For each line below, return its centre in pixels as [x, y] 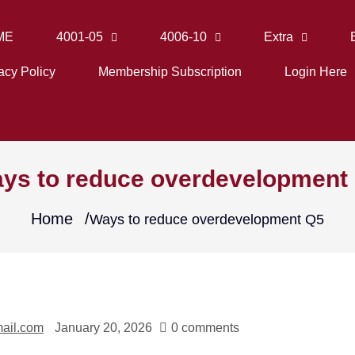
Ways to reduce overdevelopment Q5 [207, 219]
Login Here [315, 72]
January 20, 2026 [103, 328]
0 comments [205, 328]
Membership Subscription [170, 72]
